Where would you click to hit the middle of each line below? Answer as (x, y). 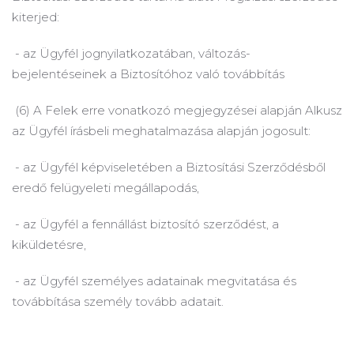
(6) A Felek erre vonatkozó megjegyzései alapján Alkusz (177, 110)
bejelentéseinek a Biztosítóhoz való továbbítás (148, 74)
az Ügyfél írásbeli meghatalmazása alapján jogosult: (161, 131)
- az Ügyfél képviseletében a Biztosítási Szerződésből (169, 167)
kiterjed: (36, 17)
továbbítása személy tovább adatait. (118, 301)
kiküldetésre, (49, 245)
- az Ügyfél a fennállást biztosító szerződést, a (145, 224)
